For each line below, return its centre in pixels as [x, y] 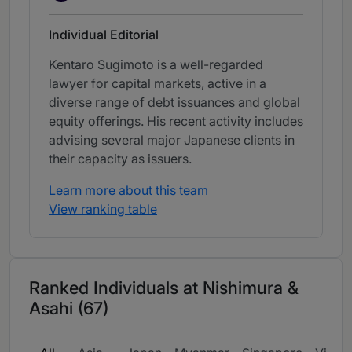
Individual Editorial [104, 35]
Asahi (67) [69, 308]
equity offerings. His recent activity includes [176, 121]
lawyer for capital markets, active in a [158, 84]
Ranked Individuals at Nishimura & [164, 288]
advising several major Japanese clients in [172, 140]
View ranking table [103, 209]
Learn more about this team [128, 191]
